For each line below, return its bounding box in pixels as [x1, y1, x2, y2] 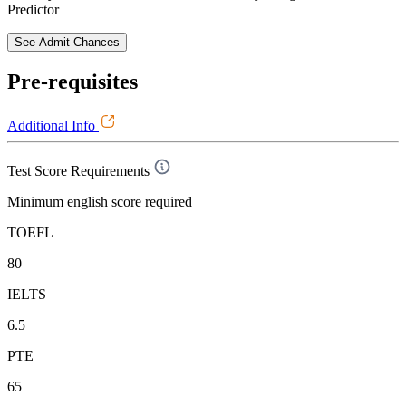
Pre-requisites [7, 70, 138, 94]
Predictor [7, 2, 59, 18]
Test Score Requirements [7, 162, 150, 179]
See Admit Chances [14, 35, 120, 50]
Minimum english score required [7, 193, 192, 209]
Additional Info [7, 117, 99, 133]
